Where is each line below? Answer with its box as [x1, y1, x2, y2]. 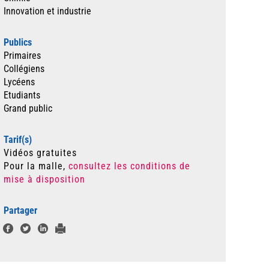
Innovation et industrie [4, 5, 91, 17]
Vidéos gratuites [4, 147, 77, 159]
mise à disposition [4, 174, 85, 185]
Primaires [4, 50, 41, 61]
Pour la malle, [4, 160, 68, 172]
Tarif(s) [4, 134, 32, 145]
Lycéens [4, 76, 35, 88]
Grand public [4, 103, 52, 114]
